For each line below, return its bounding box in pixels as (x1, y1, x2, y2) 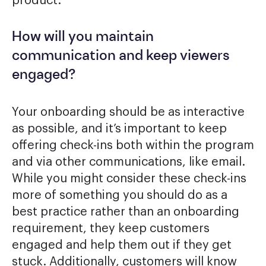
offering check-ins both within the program (12, 140, 254, 152)
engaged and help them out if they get (12, 239, 232, 252)
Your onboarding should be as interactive (12, 106, 245, 119)
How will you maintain (12, 30, 154, 45)
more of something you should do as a (12, 189, 227, 202)
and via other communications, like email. (12, 156, 245, 169)
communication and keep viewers (12, 49, 230, 64)
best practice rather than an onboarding (12, 206, 239, 218)
